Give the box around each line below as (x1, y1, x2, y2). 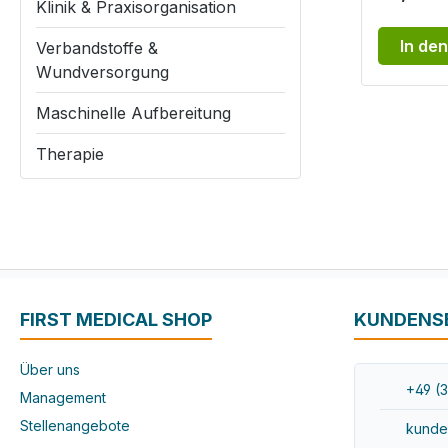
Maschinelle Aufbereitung (36, 103, 231, 124)
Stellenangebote (20, 417, 130, 435)
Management (20, 389, 106, 407)
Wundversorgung (36, 62, 169, 83)
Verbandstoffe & (36, 38, 158, 59)
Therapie (36, 144, 104, 165)
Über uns (20, 361, 80, 379)
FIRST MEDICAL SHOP (20, 309, 212, 331)
